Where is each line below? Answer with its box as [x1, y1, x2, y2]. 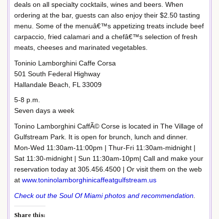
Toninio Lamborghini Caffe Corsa [14, 59, 116, 67]
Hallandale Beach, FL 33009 [14, 80, 102, 88]
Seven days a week [14, 107, 74, 115]
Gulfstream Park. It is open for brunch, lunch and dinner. [14, 133, 188, 141]
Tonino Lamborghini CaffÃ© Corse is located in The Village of [14, 122, 203, 131]
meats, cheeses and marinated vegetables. [14, 43, 148, 51]
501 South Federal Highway [14, 69, 100, 78]
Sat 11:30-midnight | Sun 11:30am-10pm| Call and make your [14, 154, 203, 163]
